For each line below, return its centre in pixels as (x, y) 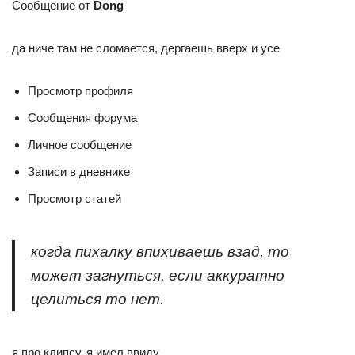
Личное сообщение (80, 145)
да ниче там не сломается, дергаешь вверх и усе (146, 48)
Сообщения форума (82, 118)
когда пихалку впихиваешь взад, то (160, 252)
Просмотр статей (74, 198)
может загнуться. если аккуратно (158, 275)
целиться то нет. (97, 299)
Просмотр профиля (80, 91)
